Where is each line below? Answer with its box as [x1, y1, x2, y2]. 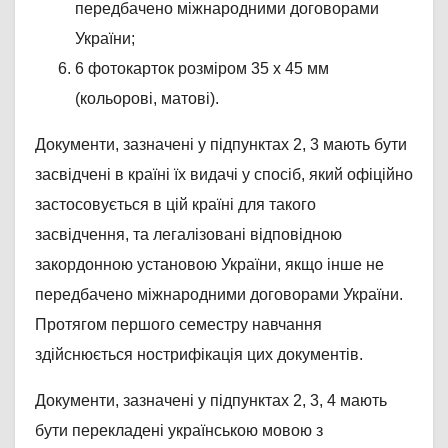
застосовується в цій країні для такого [35, 195, 316, 213]
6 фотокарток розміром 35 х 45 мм [75, 59, 329, 77]
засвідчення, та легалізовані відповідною [35, 225, 342, 243]
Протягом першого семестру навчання [35, 315, 322, 333]
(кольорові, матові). [75, 89, 219, 107]
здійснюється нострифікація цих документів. [35, 345, 363, 363]
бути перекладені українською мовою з [35, 421, 323, 439]
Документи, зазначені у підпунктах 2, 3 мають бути [35, 135, 407, 153]
